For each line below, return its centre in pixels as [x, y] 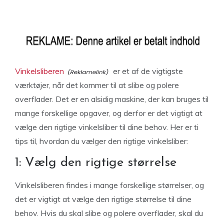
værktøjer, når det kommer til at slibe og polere [97, 85]
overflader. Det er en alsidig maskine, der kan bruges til [112, 99]
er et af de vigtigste [147, 71]
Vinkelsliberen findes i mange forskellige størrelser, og [109, 185]
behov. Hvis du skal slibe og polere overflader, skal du [109, 213]
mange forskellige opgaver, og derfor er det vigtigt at [109, 113]
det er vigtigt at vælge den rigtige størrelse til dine [103, 199]
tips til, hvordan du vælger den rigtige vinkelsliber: [102, 141]
